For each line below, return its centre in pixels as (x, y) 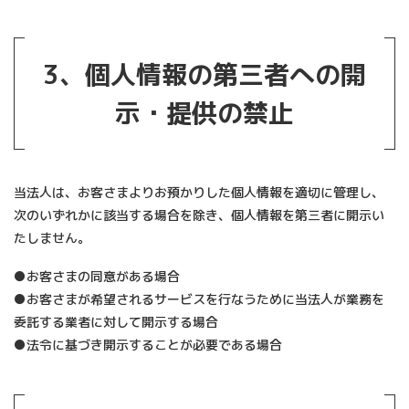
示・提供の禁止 (204, 112)
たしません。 (52, 237)
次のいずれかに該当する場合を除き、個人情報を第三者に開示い (199, 215)
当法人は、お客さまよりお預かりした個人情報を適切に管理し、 (199, 192)
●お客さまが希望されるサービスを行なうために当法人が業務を (199, 299)
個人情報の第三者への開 (225, 74)
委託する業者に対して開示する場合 (116, 321)
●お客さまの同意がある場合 (97, 276)
